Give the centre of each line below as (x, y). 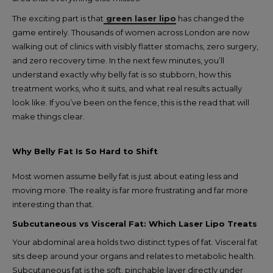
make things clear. (48, 116)
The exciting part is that (58, 18)
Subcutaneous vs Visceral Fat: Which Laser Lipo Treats (135, 224)
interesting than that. (53, 204)
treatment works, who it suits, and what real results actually (127, 88)
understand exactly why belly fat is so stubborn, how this (122, 74)
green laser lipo (140, 18)
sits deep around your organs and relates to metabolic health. (134, 256)
